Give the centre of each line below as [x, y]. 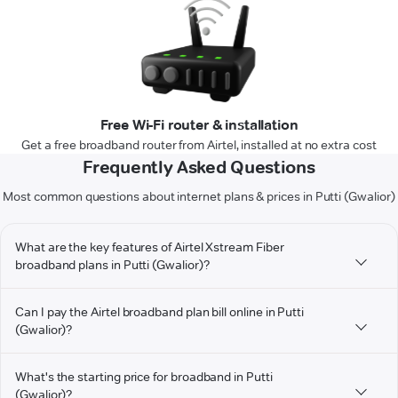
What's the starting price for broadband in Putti [144, 377]
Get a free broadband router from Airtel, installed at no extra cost [199, 145]
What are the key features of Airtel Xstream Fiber [150, 247]
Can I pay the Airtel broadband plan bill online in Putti [160, 312]
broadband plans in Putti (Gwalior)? [112, 265]
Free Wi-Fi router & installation [199, 125]
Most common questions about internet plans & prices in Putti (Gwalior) [199, 197]
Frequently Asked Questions [199, 167]
